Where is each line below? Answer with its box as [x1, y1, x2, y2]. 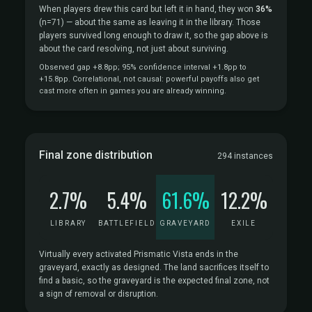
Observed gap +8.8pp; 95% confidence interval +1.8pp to [39, 63, 247, 72]
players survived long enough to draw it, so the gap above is [39, 31, 268, 40]
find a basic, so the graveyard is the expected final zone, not [39, 276, 270, 286]
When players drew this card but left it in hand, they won [39, 4, 256, 14]
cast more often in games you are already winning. [39, 86, 226, 95]
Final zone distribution [39, 148, 153, 162]
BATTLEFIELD [97, 219, 156, 227]
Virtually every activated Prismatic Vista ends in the [39, 249, 238, 259]
